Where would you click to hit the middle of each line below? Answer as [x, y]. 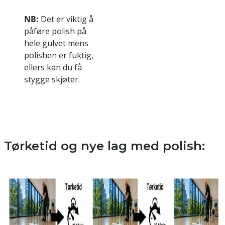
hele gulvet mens [56, 43]
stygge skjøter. [52, 80]
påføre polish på [55, 31]
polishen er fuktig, [59, 55]
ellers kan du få [53, 68]
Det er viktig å [66, 19]
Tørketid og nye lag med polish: [104, 146]
